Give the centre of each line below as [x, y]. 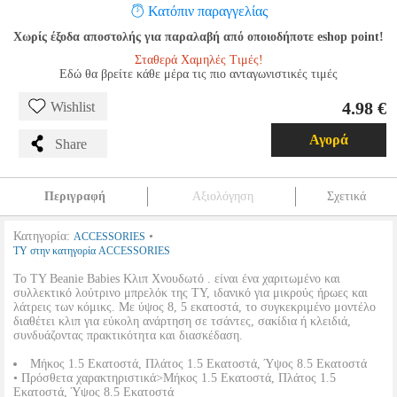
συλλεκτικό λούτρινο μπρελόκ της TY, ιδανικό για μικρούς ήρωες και [191, 293]
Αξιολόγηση [222, 196]
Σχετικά [346, 196]
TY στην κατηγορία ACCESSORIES [92, 251]
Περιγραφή [74, 196]
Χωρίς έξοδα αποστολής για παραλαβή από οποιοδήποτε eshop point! [198, 37]
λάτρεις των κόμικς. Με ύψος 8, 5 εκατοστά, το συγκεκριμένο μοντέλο [195, 307]
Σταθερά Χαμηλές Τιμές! [198, 60]
